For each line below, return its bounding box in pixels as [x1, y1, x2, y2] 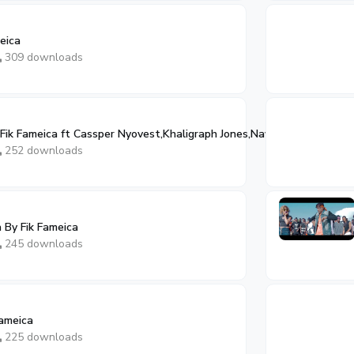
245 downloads [2, 236, 83, 251]
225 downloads [2, 330, 83, 345]
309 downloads [2, 50, 83, 65]
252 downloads [2, 143, 83, 158]
